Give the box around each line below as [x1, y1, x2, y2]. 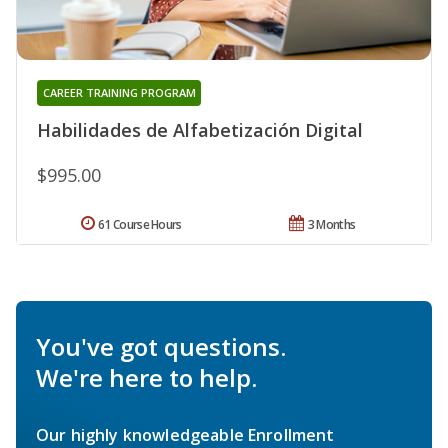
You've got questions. [36, 329, 286, 363]
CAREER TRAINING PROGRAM [42, 84, 196, 100]
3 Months [307, 215, 356, 233]
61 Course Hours [98, 215, 182, 233]
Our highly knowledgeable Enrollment [36, 423, 335, 446]
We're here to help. [36, 360, 257, 394]
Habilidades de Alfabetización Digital [37, 117, 363, 142]
